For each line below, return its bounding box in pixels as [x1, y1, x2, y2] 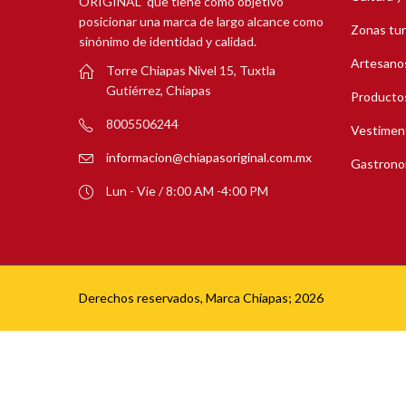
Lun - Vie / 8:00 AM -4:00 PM [106, 182, 268, 198]
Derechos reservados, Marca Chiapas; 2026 [79, 289, 324, 305]
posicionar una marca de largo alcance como [79, 14, 324, 30]
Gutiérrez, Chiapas [106, 82, 211, 98]
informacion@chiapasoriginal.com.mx [106, 149, 312, 165]
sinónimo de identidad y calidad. [79, 34, 256, 50]
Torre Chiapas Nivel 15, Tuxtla [106, 62, 275, 78]
